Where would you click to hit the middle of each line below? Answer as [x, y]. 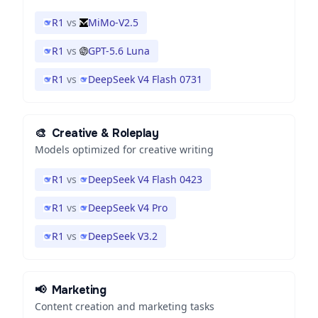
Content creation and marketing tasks [125, 306]
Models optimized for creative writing [124, 149]
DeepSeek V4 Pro [128, 208]
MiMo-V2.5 [113, 22]
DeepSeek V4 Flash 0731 [145, 79]
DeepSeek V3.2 [123, 236]
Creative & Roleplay [105, 133]
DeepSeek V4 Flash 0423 [145, 179]
